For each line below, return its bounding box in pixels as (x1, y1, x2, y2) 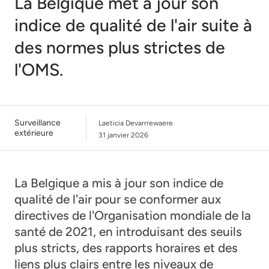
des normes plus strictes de (14, 37, 225, 58)
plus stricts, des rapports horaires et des (14, 240, 238, 255)
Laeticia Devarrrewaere (98, 118, 173, 127)
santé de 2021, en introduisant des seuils (14, 223, 242, 239)
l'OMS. (14, 59, 63, 80)
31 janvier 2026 (98, 130, 148, 139)
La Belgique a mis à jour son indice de (14, 175, 223, 190)
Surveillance (14, 117, 61, 128)
